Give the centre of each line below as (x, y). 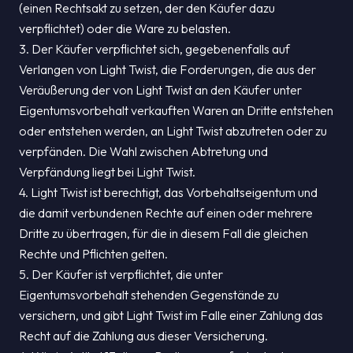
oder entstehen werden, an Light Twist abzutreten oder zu (173, 131)
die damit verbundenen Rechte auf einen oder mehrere (166, 213)
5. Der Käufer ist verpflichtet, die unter (121, 274)
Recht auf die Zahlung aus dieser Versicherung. (143, 336)
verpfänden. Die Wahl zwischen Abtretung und (143, 151)
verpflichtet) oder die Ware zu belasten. (125, 28)
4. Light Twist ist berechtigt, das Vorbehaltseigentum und (168, 192)
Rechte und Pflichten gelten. (93, 254)
